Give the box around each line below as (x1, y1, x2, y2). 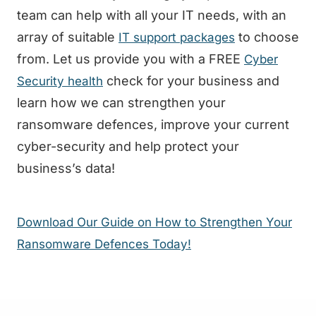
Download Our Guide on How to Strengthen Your (17, 215, 292, 230)
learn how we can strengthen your (17, 95, 226, 110)
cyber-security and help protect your (17, 138, 239, 154)
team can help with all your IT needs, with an (17, 7, 286, 23)
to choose (235, 29, 299, 44)
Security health (17, 73, 103, 88)
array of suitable (17, 29, 119, 44)
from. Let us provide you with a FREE (17, 51, 244, 66)
